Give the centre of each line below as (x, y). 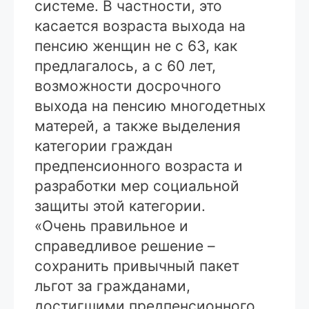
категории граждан (103, 146)
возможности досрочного (128, 86)
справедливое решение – (125, 246)
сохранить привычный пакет (137, 266)
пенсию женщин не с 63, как (136, 46)
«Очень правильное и (111, 226)
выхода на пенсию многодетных (150, 106)
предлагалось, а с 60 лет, (125, 66)
